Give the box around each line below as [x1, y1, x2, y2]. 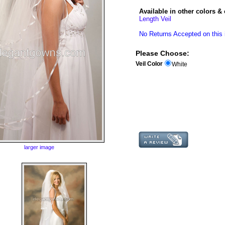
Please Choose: [136, 49, 190, 57]
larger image [24, 144, 55, 151]
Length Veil [139, 15, 171, 23]
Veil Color [136, 60, 163, 68]
